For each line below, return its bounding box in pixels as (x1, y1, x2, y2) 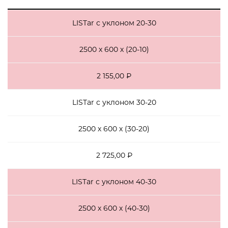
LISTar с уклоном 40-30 (72, 177, 156, 186)
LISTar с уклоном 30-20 (72, 98, 156, 107)
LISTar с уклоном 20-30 (72, 18, 156, 27)
